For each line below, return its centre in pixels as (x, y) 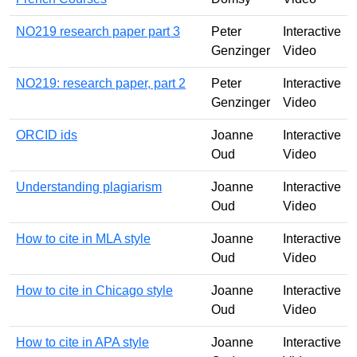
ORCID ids (47, 135)
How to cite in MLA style (83, 238)
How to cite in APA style (82, 342)
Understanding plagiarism (89, 186)
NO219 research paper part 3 (98, 31)
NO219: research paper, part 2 (101, 83)
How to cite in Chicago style (94, 290)
